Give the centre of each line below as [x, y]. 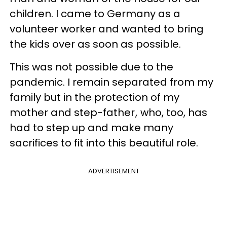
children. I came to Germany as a [95, 13]
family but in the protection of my [94, 97]
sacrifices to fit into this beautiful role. [104, 143]
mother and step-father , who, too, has [108, 112]
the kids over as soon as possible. [95, 44]
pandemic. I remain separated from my [111, 82]
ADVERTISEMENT [113, 171]
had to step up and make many [91, 127]
